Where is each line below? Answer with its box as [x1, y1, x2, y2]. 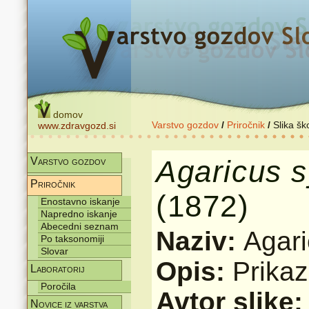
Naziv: [156, 226, 243, 256]
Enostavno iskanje [41, 196, 120, 207]
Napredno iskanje [41, 208, 117, 219]
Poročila [41, 281, 76, 292]
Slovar [41, 246, 68, 257]
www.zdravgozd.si [38, 120, 116, 131]
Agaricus [156, 154, 282, 188]
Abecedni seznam [41, 221, 119, 232]
